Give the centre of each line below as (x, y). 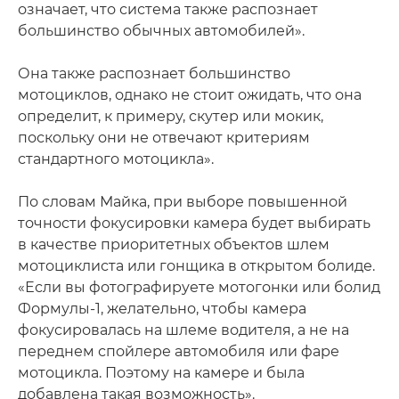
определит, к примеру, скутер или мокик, (171, 117)
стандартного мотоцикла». (116, 159)
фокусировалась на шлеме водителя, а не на (183, 330)
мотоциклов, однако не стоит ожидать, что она (190, 95)
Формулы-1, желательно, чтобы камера (162, 309)
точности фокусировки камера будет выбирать (194, 224)
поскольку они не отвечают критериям (164, 138)
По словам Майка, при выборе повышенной (183, 202)
